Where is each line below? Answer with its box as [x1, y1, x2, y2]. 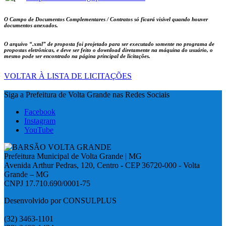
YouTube [24, 125, 53, 134]
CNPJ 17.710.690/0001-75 [4, 179, 90, 188]
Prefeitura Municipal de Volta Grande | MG [4, 151, 142, 160]
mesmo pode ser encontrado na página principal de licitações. [4, 53, 150, 60]
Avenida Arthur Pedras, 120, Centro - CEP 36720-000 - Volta [4, 160, 200, 169]
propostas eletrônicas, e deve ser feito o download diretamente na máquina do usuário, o [4, 47, 213, 53]
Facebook [24, 107, 55, 116]
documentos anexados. [4, 22, 60, 29]
